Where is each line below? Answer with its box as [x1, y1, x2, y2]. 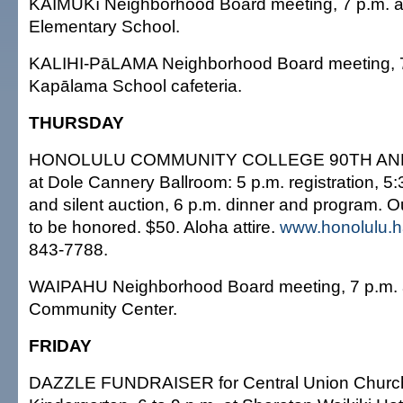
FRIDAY [29, 336, 92, 355]
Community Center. [29, 299, 177, 318]
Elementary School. [29, 16, 180, 36]
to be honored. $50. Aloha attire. [29, 217, 280, 237]
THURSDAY [29, 112, 124, 132]
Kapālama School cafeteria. [29, 76, 242, 95]
